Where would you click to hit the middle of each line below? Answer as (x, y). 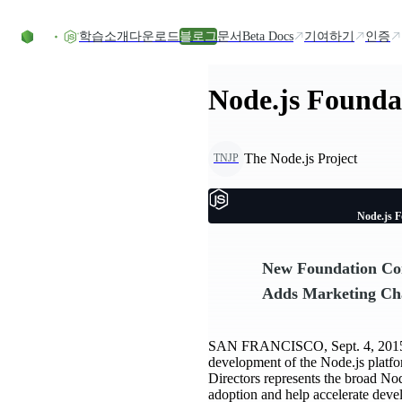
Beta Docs (268, 36)
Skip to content (49, 14)
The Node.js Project (301, 158)
